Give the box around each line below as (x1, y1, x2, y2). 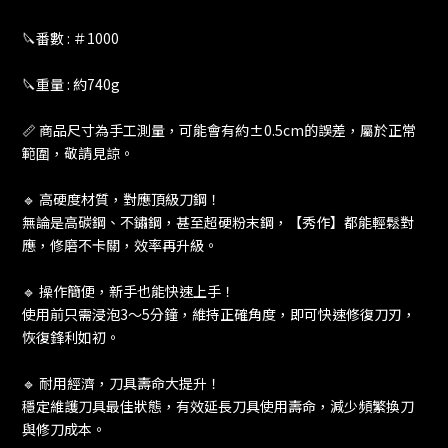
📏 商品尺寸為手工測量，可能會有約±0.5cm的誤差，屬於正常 (22, 120, 416, 141)
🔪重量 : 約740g (22, 74, 120, 95)
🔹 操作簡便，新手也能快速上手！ (22, 281, 235, 302)
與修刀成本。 (22, 419, 106, 440)
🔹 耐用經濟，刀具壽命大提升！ (22, 373, 221, 394)
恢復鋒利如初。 (22, 327, 120, 348)
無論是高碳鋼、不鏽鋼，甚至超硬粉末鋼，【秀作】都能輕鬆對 (22, 212, 414, 233)
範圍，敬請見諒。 (22, 143, 134, 164)
